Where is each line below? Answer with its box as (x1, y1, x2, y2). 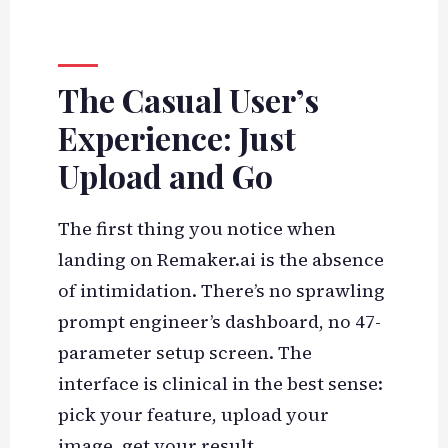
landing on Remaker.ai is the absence (57, 247, 384, 273)
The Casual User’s (57, 78, 319, 122)
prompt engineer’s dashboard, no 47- (57, 309, 381, 335)
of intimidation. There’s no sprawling (57, 278, 385, 304)
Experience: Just (57, 116, 296, 160)
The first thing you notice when (57, 216, 336, 242)
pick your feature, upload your (57, 402, 329, 428)
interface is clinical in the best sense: (57, 371, 383, 397)
